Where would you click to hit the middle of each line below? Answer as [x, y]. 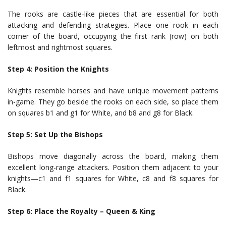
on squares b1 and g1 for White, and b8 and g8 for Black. [101, 113]
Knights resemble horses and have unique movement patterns [113, 91]
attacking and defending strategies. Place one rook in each [113, 25]
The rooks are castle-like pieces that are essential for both [113, 14]
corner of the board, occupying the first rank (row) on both [113, 36]
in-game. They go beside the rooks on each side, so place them [113, 102]
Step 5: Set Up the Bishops [55, 135]
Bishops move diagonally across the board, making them [113, 156]
